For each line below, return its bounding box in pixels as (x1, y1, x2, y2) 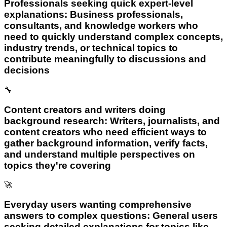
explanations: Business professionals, (4, 9, 183, 20)
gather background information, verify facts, (4, 137, 208, 148)
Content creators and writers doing (4, 104, 166, 115)
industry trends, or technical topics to (4, 43, 178, 54)
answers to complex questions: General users (4, 210, 218, 221)
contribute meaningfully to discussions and (4, 54, 206, 65)
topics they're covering (4, 160, 111, 171)
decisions (4, 65, 50, 76)
